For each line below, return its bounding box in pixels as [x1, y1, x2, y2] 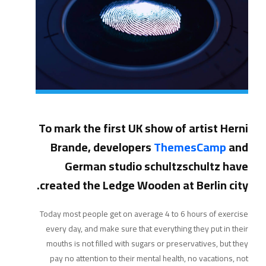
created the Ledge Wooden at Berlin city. [40, 174, 248, 197]
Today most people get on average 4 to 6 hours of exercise [40, 206, 248, 222]
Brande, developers [50, 136, 154, 159]
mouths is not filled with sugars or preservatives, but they [46, 236, 248, 252]
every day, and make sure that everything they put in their [46, 221, 248, 237]
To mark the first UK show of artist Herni [39, 117, 248, 140]
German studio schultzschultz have [65, 155, 248, 178]
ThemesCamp [154, 136, 226, 159]
